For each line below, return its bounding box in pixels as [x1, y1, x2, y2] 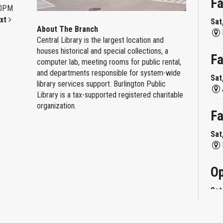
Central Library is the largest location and [36, 35, 164, 45]
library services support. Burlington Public [36, 79, 166, 89]
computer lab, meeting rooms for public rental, [36, 57, 181, 67]
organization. [36, 101, 76, 111]
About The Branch [36, 24, 98, 34]
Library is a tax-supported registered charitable [36, 90, 183, 100]
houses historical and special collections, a [36, 46, 168, 56]
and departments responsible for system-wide [36, 68, 181, 78]
